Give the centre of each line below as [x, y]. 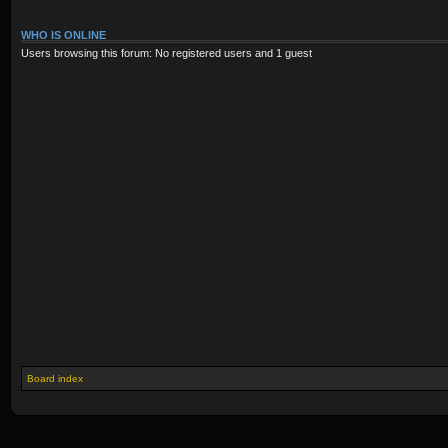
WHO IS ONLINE [63, 34]
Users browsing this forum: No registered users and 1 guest [166, 52]
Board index [55, 379]
